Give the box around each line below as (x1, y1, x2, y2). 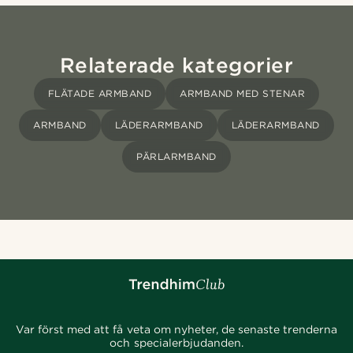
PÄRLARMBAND (136, 150, 217, 163)
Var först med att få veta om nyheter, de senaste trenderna (16, 323, 338, 336)
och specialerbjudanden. (110, 336, 243, 350)
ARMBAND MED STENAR (180, 87, 306, 100)
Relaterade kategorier (59, 53, 294, 78)
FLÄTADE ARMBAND (47, 87, 152, 100)
